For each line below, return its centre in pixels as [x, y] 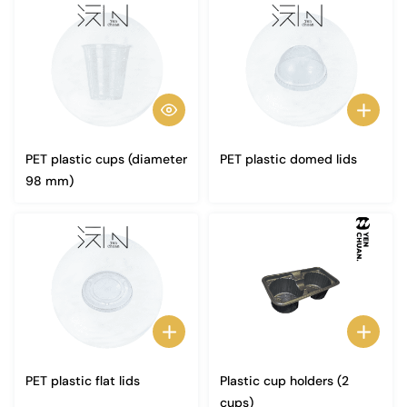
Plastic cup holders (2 [284, 381]
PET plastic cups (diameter [106, 159]
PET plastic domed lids [288, 159]
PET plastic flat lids [83, 381]
